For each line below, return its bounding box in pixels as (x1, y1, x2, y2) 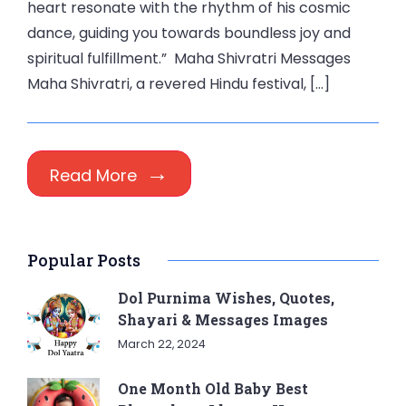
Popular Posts (27, 249, 140, 271)
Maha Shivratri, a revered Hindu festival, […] (27, 73, 330, 94)
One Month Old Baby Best (118, 379, 308, 398)
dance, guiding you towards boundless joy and (27, 23, 351, 43)
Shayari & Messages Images (118, 310, 328, 329)
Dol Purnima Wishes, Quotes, (118, 288, 334, 307)
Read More (50, 164, 137, 187)
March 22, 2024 (118, 336, 206, 352)
